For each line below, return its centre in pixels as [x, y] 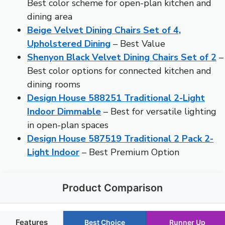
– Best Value [138, 43]
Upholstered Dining [69, 43]
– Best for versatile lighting [159, 111]
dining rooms [54, 84]
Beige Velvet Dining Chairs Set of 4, [104, 30]
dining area [50, 16]
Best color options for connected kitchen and [119, 71]
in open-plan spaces [68, 125]
